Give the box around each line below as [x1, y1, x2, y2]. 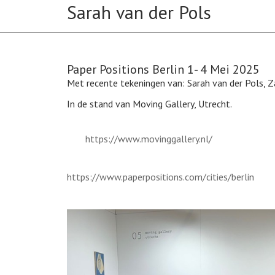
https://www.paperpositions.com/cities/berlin [67, 171, 254, 183]
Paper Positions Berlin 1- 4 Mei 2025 [67, 61, 260, 77]
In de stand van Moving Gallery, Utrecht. [67, 98, 232, 110]
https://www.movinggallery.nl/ [85, 133, 212, 145]
